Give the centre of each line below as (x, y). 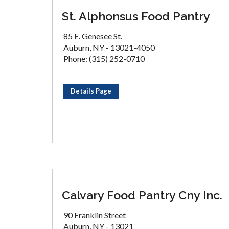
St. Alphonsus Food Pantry (136, 16)
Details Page (91, 91)
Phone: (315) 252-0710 (104, 59)
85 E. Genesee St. (93, 36)
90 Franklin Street (95, 215)
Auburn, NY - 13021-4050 (109, 47)
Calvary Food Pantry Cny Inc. (142, 195)
